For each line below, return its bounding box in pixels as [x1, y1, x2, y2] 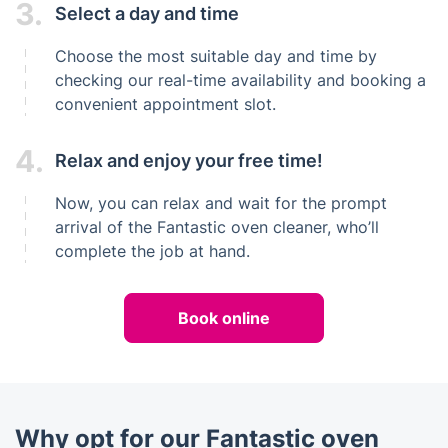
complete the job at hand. [55, 240, 250, 261]
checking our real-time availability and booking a [55, 69, 426, 90]
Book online [178, 307, 270, 328]
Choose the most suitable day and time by [55, 45, 377, 66]
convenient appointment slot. [55, 93, 276, 114]
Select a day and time [55, 3, 239, 25]
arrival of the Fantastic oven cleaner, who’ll [55, 216, 379, 237]
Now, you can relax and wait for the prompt [55, 192, 387, 213]
